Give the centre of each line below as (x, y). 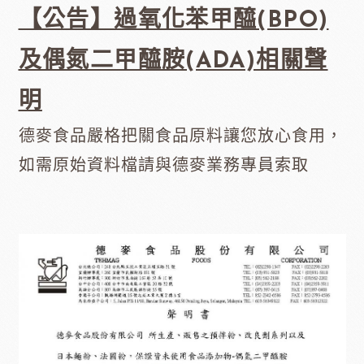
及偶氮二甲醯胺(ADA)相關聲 (173, 61)
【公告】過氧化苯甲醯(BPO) (173, 21)
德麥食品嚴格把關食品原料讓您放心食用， (180, 137)
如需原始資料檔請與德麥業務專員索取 (163, 166)
